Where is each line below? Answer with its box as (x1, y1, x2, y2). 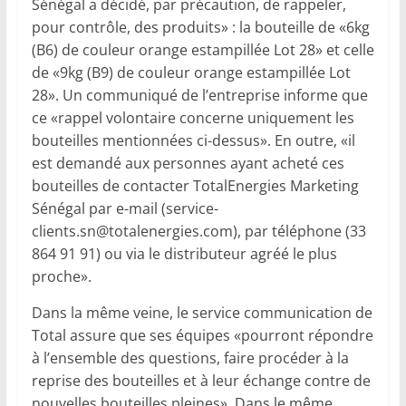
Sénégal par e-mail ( (31, 198, 166, 218)
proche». (31, 266, 92, 286)
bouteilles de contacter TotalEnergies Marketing (31, 175, 359, 196)
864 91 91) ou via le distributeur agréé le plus (31, 243, 337, 264)
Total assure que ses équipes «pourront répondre (31, 324, 373, 345)
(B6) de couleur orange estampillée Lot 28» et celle (31, 39, 374, 60)
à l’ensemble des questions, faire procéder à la (31, 347, 349, 368)
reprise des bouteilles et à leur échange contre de (31, 370, 371, 391)
